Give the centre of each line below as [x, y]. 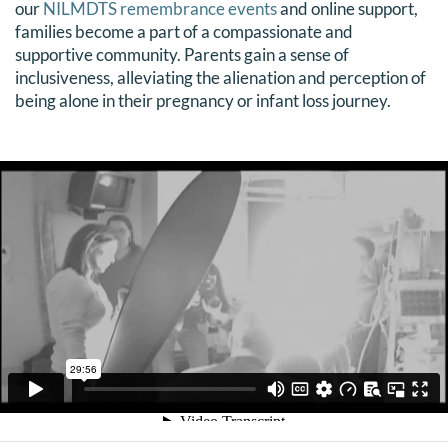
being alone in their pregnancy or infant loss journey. [202, 100]
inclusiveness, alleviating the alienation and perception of [220, 77]
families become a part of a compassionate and [183, 31]
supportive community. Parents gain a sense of [181, 54]
